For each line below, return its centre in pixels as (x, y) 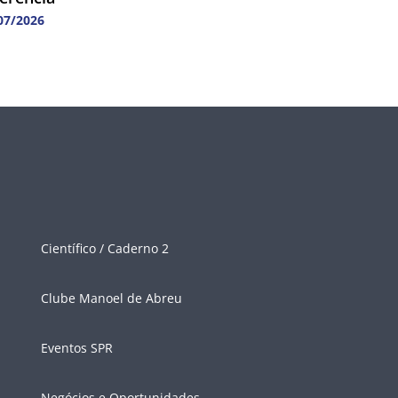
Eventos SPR (77, 348)
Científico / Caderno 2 (105, 249)
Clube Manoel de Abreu (111, 298)
